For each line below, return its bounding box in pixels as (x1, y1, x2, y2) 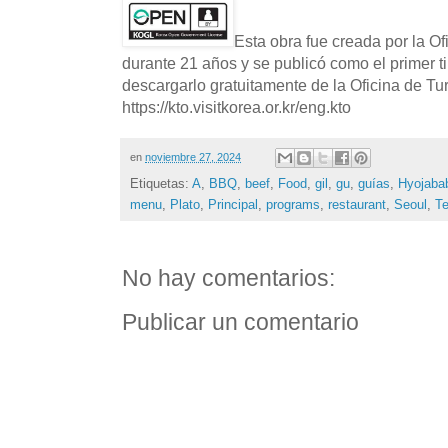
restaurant (328, 197, 386, 213)
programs (266, 197, 320, 213)
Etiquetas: (130, 176, 192, 192)
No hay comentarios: (122, 266, 335, 292)
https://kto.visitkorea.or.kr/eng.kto (122, 98, 351, 117)
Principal (208, 197, 258, 213)
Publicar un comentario (122, 310, 359, 336)
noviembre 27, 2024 (145, 151, 241, 164)
